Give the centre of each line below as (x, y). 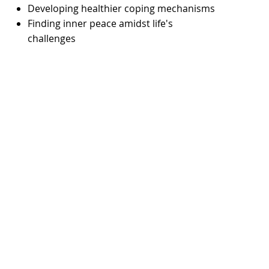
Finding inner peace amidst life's (100, 23)
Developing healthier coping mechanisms (121, 8)
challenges (51, 38)
